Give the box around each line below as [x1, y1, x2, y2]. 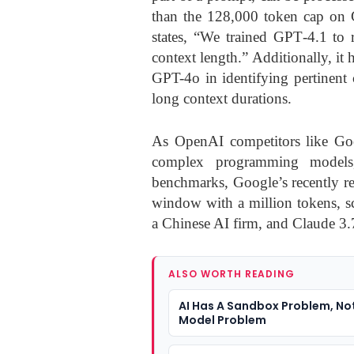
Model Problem [179, 311, 266, 328]
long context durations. [152, 89, 292, 107]
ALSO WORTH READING [168, 266, 296, 281]
